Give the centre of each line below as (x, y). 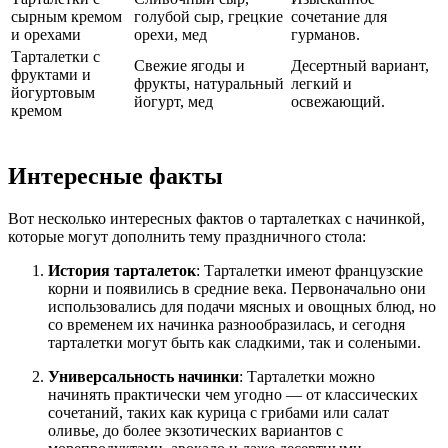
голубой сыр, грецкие (208, 17)
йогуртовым (53, 93)
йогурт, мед (173, 102)
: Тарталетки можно (307, 376)
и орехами (46, 35)
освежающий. (338, 102)
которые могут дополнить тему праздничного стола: (187, 236)
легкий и (321, 84)
